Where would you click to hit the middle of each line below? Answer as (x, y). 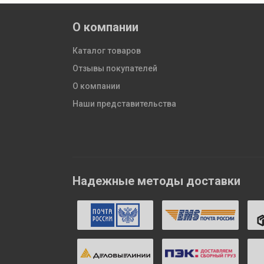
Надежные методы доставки (156, 181)
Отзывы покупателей (115, 69)
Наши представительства (124, 104)
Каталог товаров (107, 51)
